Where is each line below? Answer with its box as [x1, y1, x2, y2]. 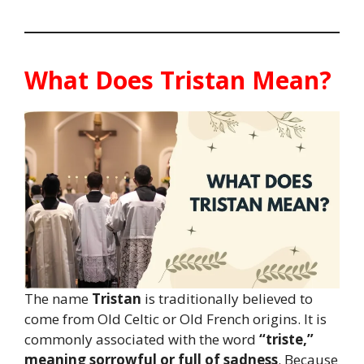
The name [24, 289, 92, 309]
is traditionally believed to [141, 289, 313, 309]
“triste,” [259, 330, 314, 349]
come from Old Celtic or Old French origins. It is [24, 310, 327, 329]
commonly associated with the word [24, 330, 259, 349]
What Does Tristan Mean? [24, 63, 331, 97]
